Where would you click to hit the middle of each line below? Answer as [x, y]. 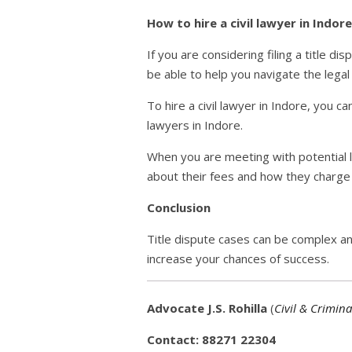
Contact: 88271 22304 [211, 340]
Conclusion [179, 207]
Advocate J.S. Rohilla [207, 308]
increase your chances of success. [238, 258]
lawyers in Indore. [195, 125]
